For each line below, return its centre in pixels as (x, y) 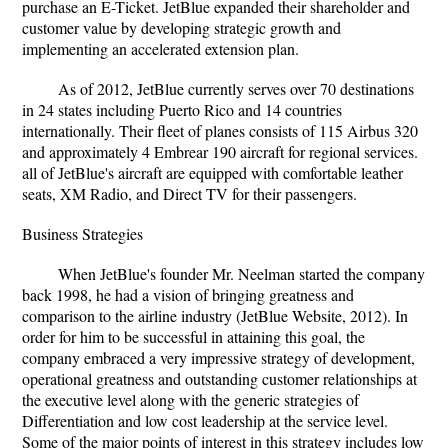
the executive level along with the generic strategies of (190, 399)
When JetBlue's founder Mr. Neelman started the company (241, 273)
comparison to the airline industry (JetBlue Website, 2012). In (215, 315)
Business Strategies (82, 233)
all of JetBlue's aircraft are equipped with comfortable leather (212, 172)
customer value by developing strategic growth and (181, 27)
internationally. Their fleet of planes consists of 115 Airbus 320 (220, 130)
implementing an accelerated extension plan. (160, 48)
